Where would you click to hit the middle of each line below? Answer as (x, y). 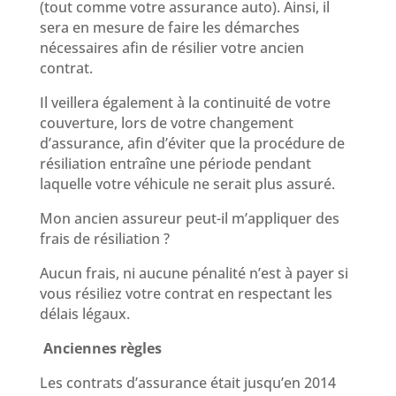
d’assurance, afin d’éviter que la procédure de (192, 143)
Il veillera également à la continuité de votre (185, 102)
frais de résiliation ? (104, 238)
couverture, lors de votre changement (166, 122)
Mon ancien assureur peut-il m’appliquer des (189, 218)
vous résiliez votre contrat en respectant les (186, 293)
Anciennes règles (102, 348)
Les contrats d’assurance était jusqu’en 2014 (187, 382)
